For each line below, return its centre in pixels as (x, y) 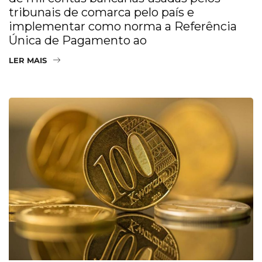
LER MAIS (28, 60)
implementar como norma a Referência (123, 26)
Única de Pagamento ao (78, 40)
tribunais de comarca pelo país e (101, 12)
